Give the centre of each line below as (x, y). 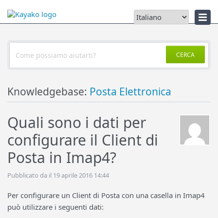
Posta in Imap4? (62, 157)
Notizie (17, 12)
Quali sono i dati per (77, 122)
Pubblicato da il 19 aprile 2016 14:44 (58, 175)
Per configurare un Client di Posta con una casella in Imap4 (106, 195)
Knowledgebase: (48, 91)
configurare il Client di (83, 140)
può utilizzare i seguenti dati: (55, 207)
